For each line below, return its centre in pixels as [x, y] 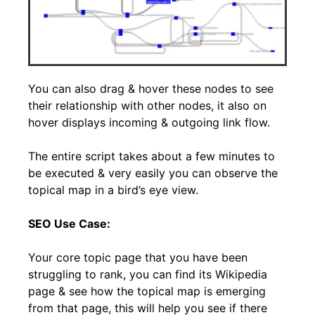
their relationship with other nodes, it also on [147, 106]
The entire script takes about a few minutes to [152, 156]
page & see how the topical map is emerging [147, 291]
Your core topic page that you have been [138, 258]
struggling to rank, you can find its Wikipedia [148, 275]
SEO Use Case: [69, 224]
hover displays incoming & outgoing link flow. [149, 123]
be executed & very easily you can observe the [153, 173]
